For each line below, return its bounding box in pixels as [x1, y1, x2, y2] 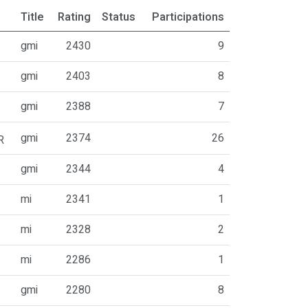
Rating [57, 9, 91, 25]
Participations [151, 9, 224, 25]
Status [101, 9, 135, 25]
